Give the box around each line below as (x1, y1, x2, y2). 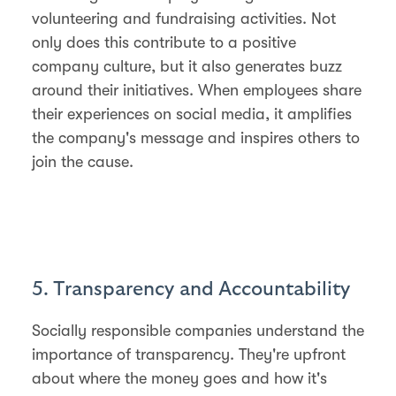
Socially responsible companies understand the (32, 321, 364, 339)
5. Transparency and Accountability (32, 278, 350, 299)
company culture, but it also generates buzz (32, 57, 342, 75)
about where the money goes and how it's (32, 369, 327, 387)
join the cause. (32, 152, 133, 171)
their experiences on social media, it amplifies (32, 104, 352, 123)
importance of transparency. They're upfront (32, 345, 346, 363)
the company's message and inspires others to (32, 128, 360, 147)
